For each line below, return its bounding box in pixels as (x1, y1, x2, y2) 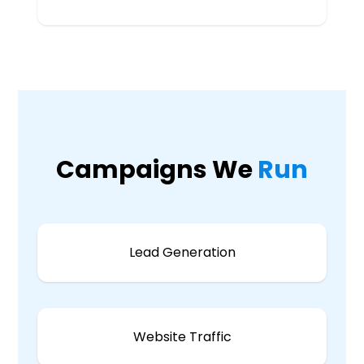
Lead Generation (128, 243, 236, 262)
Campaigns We (56, 153, 258, 187)
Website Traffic (132, 327, 232, 346)
